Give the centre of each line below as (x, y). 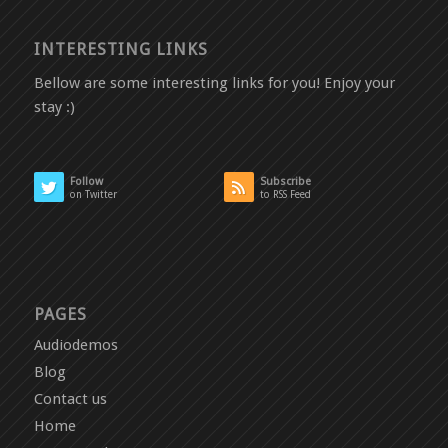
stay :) (54, 107)
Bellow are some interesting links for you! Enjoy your (214, 83)
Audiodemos (75, 345)
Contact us (70, 399)
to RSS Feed (285, 195)
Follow (86, 182)
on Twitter (93, 195)
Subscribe (285, 182)
